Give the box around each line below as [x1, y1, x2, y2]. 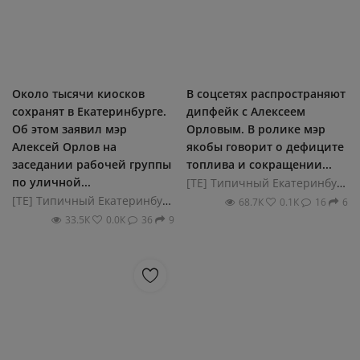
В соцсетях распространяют [186, 85, 346, 101]
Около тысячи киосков [12, 85, 145, 101]
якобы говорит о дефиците [186, 138, 344, 154]
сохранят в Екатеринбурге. [12, 103, 166, 119]
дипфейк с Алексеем [186, 103, 305, 119]
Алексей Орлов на [12, 138, 117, 154]
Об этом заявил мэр [12, 121, 127, 137]
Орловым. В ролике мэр [186, 121, 325, 137]
